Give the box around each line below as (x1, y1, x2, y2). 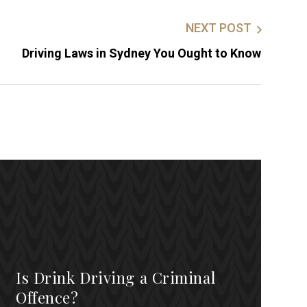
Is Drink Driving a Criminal (16, 267, 216, 288)
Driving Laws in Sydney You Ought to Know (21, 45, 261, 60)
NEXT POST (185, 21, 251, 36)
